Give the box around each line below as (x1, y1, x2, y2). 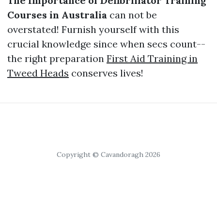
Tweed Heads (7, 67, 69, 79)
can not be (107, 9, 157, 21)
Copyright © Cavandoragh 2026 (57, 150, 160, 159)
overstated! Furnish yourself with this (7, 23, 179, 35)
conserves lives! (69, 67, 143, 79)
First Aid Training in (107, 52, 198, 64)
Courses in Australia (7, 9, 107, 21)
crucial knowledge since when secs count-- (7, 38, 205, 50)
